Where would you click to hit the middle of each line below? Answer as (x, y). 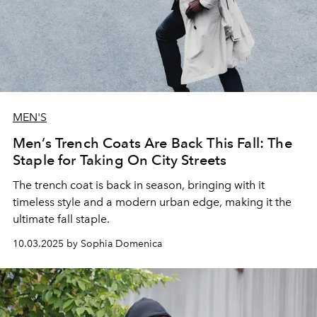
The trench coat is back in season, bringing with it (139, 185)
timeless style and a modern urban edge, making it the (152, 202)
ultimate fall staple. (63, 219)
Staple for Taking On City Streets (120, 160)
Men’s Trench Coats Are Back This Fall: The (152, 143)
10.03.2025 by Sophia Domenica (87, 244)
